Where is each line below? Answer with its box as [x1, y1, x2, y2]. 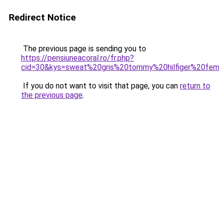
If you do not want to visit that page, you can [21, 81, 180, 90]
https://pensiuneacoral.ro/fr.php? [21, 53, 134, 63]
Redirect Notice [9, 12, 76, 23]
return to [180, 81, 210, 90]
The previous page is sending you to [21, 44, 146, 53]
